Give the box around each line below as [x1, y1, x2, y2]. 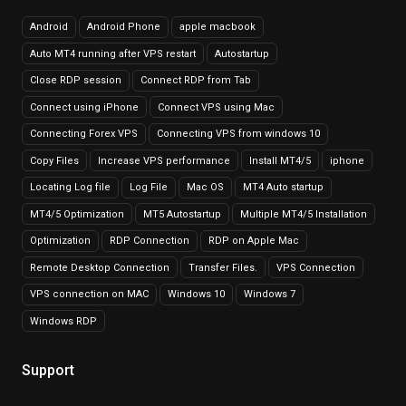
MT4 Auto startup [243, 181, 324, 194]
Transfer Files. [188, 261, 257, 274]
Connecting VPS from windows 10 [157, 128, 320, 140]
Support [14, 362, 74, 380]
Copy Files [30, 154, 79, 167]
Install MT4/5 [249, 154, 311, 167]
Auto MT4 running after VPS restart [30, 47, 196, 60]
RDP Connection [110, 235, 189, 247]
